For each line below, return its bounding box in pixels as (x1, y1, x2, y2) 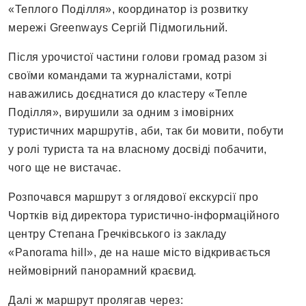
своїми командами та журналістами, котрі (8, 70, 232, 82)
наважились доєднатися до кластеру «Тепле (8, 88, 247, 100)
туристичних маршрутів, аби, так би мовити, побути (8, 125, 284, 137)
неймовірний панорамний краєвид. (8, 265, 197, 277)
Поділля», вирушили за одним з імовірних (8, 107, 234, 119)
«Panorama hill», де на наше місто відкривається (8, 247, 271, 259)
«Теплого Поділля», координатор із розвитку (8, 3, 248, 16)
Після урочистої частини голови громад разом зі (8, 51, 267, 64)
